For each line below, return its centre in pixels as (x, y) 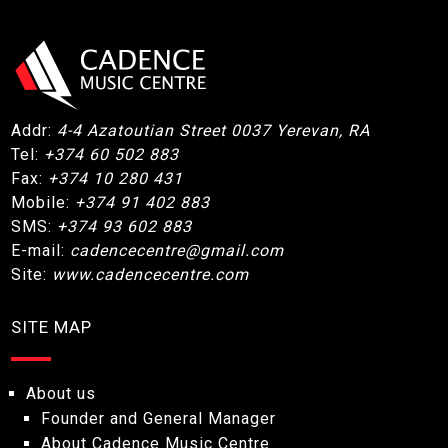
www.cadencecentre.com (151, 274)
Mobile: (43, 202)
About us (61, 393)
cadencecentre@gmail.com (177, 250)
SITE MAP (52, 327)
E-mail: (41, 250)
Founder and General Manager (159, 418)
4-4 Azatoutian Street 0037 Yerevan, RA (214, 130)
